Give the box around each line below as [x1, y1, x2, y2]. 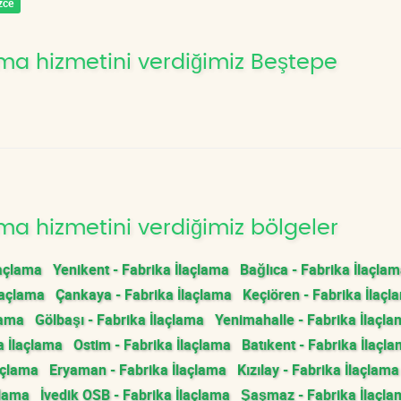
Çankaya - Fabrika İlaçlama [55, 285, 232, 304]
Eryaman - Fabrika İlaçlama [49, 360, 226, 380]
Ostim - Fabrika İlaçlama [73, 335, 231, 354]
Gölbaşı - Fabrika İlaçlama [35, 310, 204, 329]
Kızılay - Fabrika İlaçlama [237, 360, 399, 380]
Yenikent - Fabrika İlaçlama [53, 260, 229, 279]
